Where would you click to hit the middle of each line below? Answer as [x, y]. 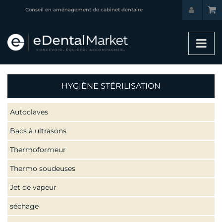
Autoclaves [29, 112]
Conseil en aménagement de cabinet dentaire [84, 10]
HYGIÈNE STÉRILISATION [111, 86]
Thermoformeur [38, 150]
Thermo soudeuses [43, 168]
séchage [24, 206]
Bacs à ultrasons [38, 131]
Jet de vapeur [33, 187]
